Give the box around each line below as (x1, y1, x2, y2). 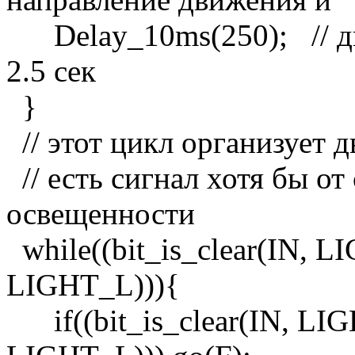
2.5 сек (6, 54, 96, 89)
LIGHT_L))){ (6, 268, 180, 303)
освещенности (6, 197, 195, 231)
